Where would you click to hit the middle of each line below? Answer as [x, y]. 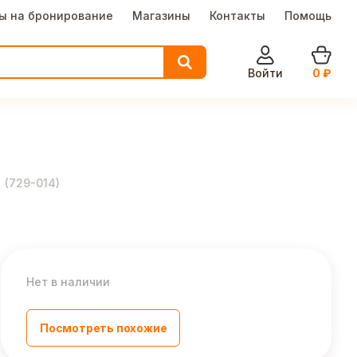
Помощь [308, 16]
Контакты [237, 16]
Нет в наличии [68, 282]
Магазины [161, 16]
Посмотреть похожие [104, 328]
